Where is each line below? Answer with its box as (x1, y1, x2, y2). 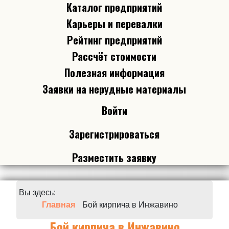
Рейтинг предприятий (66, 32, 162, 48)
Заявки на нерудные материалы (42, 81, 187, 97)
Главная (42, 200, 76, 209)
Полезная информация (64, 64, 165, 80)
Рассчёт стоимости (72, 48, 157, 64)
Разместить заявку (72, 149, 157, 165)
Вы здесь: (19, 188, 56, 197)
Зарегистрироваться (69, 126, 160, 142)
